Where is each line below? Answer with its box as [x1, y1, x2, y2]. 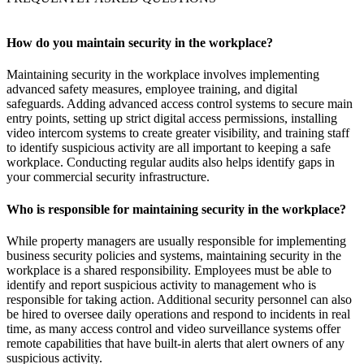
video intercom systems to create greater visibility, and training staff [6, 126, 349, 141]
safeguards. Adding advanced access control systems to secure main [6, 97, 353, 111]
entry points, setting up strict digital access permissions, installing [6, 111, 337, 126]
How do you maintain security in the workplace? [6, 35, 273, 50]
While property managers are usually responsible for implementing [6, 233, 346, 248]
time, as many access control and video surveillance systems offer [6, 321, 340, 336]
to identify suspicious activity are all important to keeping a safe [6, 141, 331, 155]
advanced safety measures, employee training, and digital [6, 82, 297, 97]
